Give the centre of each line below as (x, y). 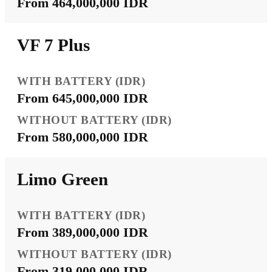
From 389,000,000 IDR (83, 232)
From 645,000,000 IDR (83, 98)
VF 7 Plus (53, 45)
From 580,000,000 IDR (83, 137)
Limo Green (63, 179)
